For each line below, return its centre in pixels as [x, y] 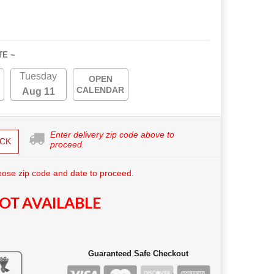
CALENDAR [101, 90]
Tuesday [39, 76]
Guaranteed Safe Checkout [138, 254]
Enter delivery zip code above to [112, 135]
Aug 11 [38, 92]
